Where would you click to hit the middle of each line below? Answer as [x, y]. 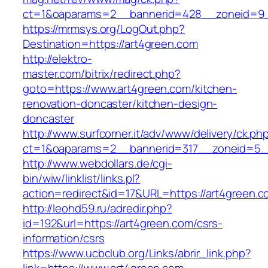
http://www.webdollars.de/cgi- [98, 164]
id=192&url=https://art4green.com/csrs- [123, 223]
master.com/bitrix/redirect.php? [102, 74]
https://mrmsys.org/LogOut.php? [104, 29]
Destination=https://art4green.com [110, 44]
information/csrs [64, 238]
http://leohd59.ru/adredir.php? [98, 208]
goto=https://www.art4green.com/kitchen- [130, 89]
